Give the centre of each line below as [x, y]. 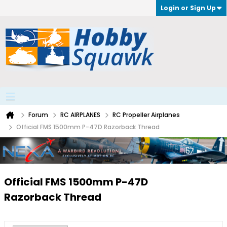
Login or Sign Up [188, 8]
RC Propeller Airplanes [146, 115]
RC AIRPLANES [80, 115]
